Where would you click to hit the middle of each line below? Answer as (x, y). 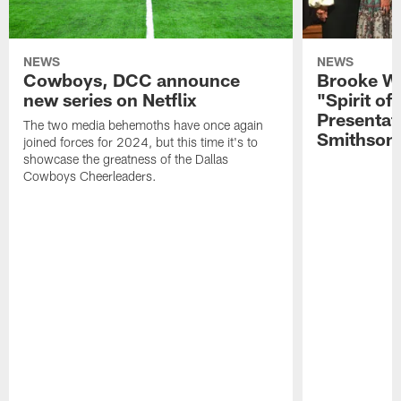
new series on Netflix (111, 100)
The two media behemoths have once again (144, 125)
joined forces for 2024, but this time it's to (141, 142)
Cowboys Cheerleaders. (90, 176)
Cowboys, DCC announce (132, 80)
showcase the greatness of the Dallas (126, 159)
